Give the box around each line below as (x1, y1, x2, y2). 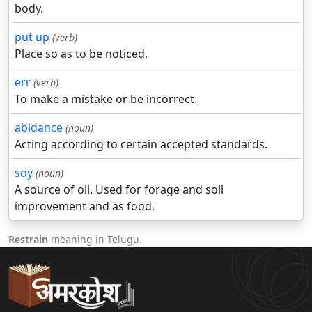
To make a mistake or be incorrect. (15, 91, 197, 107)
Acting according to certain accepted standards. (15, 136, 267, 153)
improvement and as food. (15, 198, 155, 214)
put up (15, 29, 49, 45)
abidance (15, 120, 63, 136)
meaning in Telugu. (48, 233, 142, 247)
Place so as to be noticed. (15, 46, 148, 62)
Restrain (8, 233, 48, 247)
